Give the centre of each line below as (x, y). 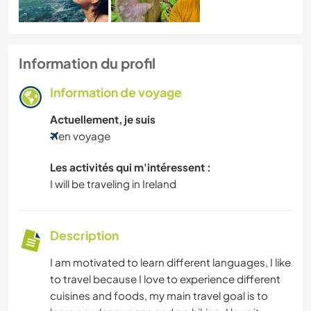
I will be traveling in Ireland (113, 183)
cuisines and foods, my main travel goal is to (159, 295)
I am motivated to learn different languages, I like (170, 262)
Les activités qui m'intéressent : (131, 167)
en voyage (84, 135)
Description (84, 235)
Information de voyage (116, 92)
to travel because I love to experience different (165, 278)
